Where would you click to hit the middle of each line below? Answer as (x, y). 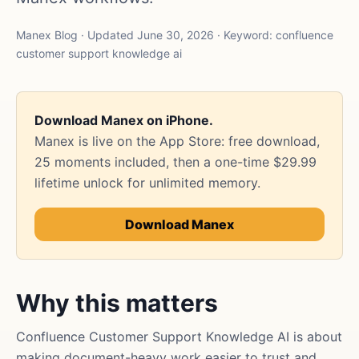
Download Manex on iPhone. (124, 120)
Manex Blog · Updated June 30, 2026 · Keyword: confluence (175, 35)
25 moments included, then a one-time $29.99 (175, 162)
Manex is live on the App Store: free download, (177, 141)
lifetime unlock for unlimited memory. (147, 183)
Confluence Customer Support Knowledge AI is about (179, 337)
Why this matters (117, 303)
